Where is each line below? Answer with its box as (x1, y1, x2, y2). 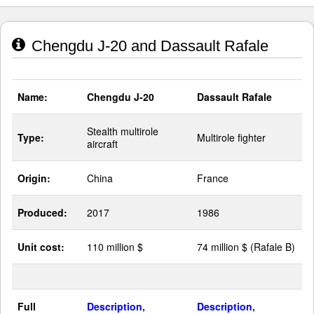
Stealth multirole (87, 124, 158, 139)
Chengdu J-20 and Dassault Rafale (27, 37, 268, 55)
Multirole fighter (197, 130, 266, 145)
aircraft (87, 137, 118, 151)
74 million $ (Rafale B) (197, 240, 295, 254)
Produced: (18, 205, 67, 220)
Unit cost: (18, 240, 64, 254)
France (197, 171, 228, 186)
